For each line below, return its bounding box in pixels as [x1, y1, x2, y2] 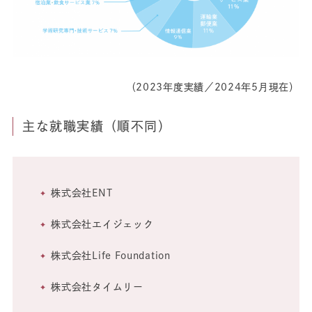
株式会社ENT [51, 188, 113, 198]
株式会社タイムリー [51, 282, 143, 292]
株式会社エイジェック [51, 219, 154, 230]
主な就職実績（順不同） [22, 120, 172, 133]
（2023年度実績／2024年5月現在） [125, 82, 299, 93]
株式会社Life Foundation [51, 251, 171, 261]
